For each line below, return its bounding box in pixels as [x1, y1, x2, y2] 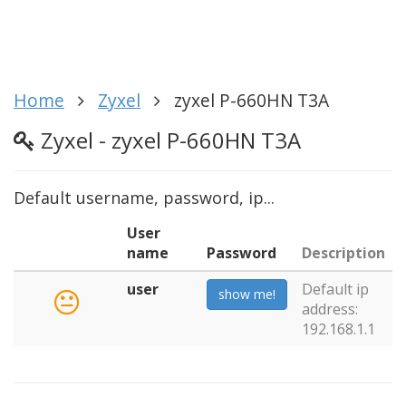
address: [302, 298, 358, 319]
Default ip [302, 278, 369, 299]
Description [302, 242, 385, 263]
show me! [218, 285, 275, 303]
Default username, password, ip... [14, 186, 275, 208]
